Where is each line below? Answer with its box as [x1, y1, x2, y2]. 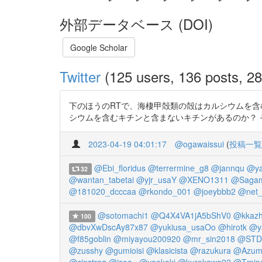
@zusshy [69, 244, 103, 257]
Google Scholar [70, 42, 127, 54]
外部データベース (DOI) [60, 13, 213, 35]
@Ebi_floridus [94, 162, 146, 174]
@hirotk [218, 221, 247, 233]
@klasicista [146, 244, 188, 257]
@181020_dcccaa [69, 185, 136, 198]
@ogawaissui [175, 138, 224, 150]
